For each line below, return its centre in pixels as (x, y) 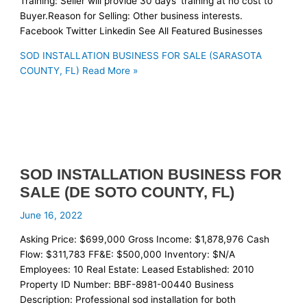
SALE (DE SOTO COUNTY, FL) (127, 193)
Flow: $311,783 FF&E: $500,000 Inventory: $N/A (128, 255)
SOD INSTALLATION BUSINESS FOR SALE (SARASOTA (141, 55)
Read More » (109, 70)
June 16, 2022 (51, 216)
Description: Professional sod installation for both (128, 300)
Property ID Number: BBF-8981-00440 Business (127, 285)
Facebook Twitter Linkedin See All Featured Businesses (142, 31)
